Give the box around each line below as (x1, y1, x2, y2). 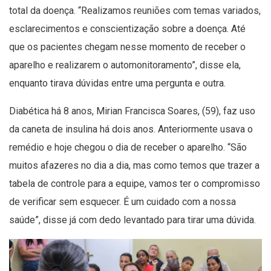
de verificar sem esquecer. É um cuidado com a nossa (9, 195, 236, 207)
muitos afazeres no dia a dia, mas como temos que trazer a (9, 159, 260, 171)
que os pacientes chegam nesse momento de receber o (9, 41, 246, 53)
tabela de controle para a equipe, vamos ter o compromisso (9, 177, 260, 189)
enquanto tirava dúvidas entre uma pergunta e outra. (9, 77, 226, 89)
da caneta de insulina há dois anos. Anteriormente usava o (9, 123, 253, 135)
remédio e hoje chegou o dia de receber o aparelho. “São (9, 141, 247, 153)
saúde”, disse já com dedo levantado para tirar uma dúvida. (9, 214, 256, 226)
